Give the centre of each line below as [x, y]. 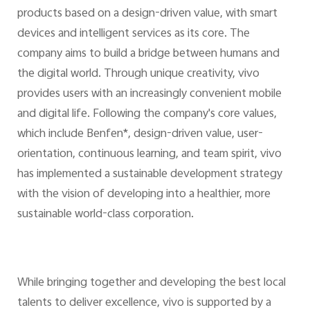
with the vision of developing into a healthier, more [144, 194]
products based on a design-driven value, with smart [147, 13]
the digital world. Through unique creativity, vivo [138, 74]
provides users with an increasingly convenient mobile [149, 94]
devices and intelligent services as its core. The [133, 34]
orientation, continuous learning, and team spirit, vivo [149, 154]
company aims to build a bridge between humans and [148, 54]
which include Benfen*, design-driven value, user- [140, 134]
